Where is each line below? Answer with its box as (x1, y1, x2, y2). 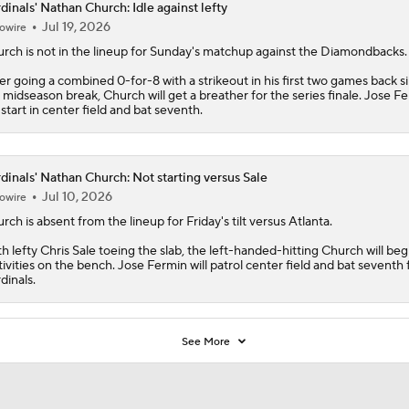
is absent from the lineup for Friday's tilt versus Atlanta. (22, 213, 332, 230)
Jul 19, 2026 (41, 18, 110, 36)
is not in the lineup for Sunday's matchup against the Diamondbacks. (22, 43, 407, 60)
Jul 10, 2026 (41, 188, 112, 205)
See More (182, 334, 234, 349)
